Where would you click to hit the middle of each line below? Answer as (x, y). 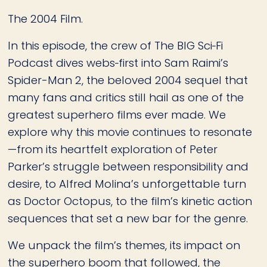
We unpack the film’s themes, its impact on (124, 245)
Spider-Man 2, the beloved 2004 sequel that (128, 80)
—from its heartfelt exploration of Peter (113, 150)
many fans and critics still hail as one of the (126, 98)
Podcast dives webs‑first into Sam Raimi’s (118, 63)
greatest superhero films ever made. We (117, 115)
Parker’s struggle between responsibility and (128, 167)
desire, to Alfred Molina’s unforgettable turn (127, 184)
